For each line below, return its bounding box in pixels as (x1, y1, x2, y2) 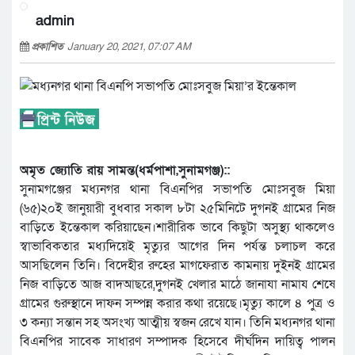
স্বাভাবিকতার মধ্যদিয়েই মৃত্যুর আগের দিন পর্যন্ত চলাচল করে (20, 238, 335, 256)
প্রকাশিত (32, 40, 67, 54)
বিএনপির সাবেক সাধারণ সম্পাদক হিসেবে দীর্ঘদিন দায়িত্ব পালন (20, 333, 335, 351)
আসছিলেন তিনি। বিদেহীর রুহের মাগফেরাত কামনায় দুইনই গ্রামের (20, 257, 335, 275)
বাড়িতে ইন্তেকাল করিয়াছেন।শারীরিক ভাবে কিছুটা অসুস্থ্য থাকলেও (20, 219, 335, 237)
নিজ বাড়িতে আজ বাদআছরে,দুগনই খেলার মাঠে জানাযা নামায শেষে (20, 276, 335, 294)
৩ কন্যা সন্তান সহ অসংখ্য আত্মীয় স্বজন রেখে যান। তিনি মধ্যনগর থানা (20, 314, 335, 332)
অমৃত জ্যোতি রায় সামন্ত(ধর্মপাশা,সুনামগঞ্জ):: (20, 162, 230, 180)
